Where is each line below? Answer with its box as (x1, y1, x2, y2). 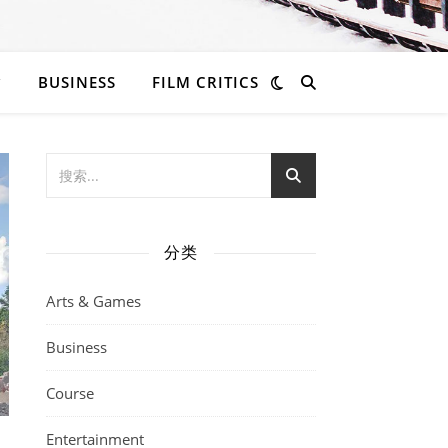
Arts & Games (46, 291, 141, 311)
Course (46, 383, 94, 403)
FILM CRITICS (151, 72, 259, 92)
